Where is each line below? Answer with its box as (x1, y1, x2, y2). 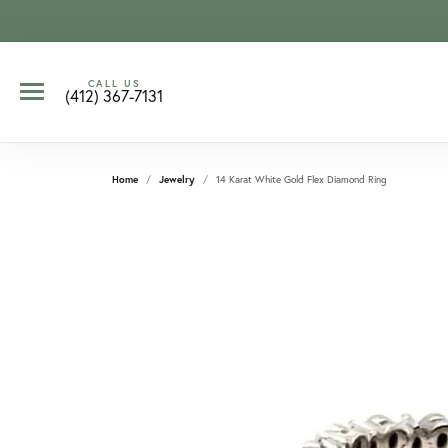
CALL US (87, 76, 141, 90)
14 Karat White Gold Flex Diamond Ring (216, 173, 387, 186)
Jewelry (159, 173, 195, 186)
